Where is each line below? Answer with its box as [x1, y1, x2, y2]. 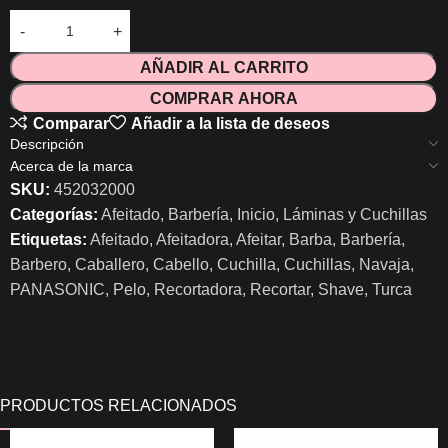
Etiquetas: [10, 231, 87, 248]
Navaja [359, 256, 410, 273]
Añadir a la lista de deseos [130, 114, 330, 132]
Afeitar [236, 231, 281, 248]
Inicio [237, 206, 275, 223]
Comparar [32, 114, 109, 132]
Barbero [10, 256, 67, 273]
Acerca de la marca [10, 158, 133, 174]
